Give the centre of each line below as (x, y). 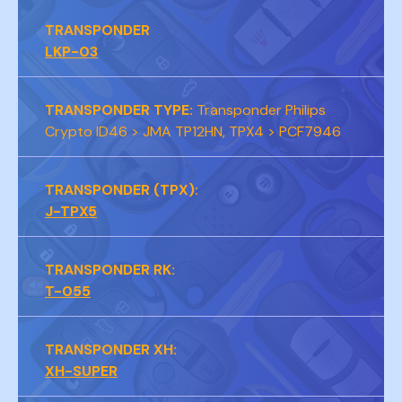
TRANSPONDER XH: (111, 349)
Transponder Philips (259, 109)
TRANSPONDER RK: (110, 269)
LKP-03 (71, 51)
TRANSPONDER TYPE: (119, 109)
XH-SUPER (81, 371)
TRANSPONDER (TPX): (122, 189)
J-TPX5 (71, 211)
